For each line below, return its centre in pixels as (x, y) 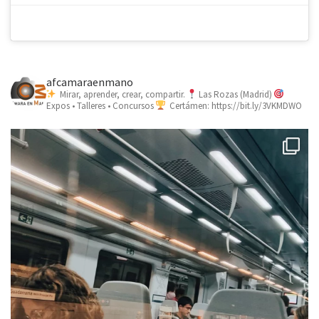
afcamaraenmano (90, 82)
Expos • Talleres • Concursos (100, 105)
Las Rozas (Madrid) (235, 94)
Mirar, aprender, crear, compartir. (121, 94)
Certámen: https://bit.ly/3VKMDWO (235, 105)
